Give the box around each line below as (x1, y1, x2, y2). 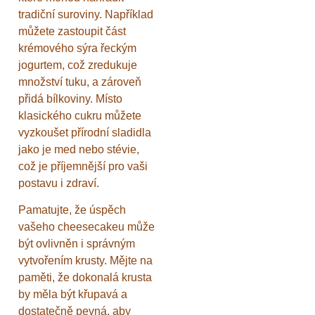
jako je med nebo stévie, (18, 143, 139, 155)
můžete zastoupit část (18, 25, 126, 37)
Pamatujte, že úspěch (18, 203, 126, 216)
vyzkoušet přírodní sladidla (18, 126, 151, 139)
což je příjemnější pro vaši (18, 160, 148, 172)
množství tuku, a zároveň (18, 75, 141, 88)
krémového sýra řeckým (18, 41, 136, 54)
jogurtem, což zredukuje (18, 58, 137, 71)
